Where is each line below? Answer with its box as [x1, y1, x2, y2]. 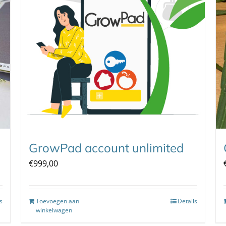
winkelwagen [35, 205, 72, 214]
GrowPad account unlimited [28, 140, 184, 155]
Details [178, 196, 198, 205]
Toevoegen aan [35, 196, 79, 205]
